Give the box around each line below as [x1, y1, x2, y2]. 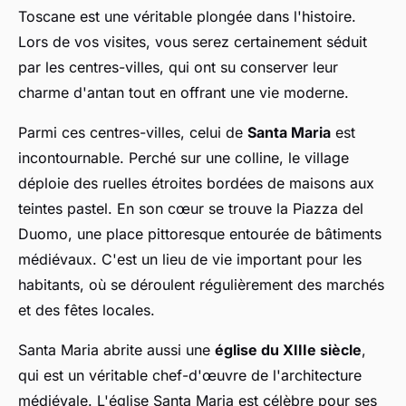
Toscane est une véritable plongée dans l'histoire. [18, 7, 356, 26]
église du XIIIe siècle [215, 341, 362, 360]
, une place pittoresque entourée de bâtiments [68, 225, 382, 244]
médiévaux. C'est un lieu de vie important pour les [18, 250, 362, 269]
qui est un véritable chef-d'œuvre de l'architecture [18, 366, 362, 385]
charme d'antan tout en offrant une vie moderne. [18, 83, 349, 102]
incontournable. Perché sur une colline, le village [18, 149, 349, 168]
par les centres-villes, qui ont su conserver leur [18, 58, 338, 77]
